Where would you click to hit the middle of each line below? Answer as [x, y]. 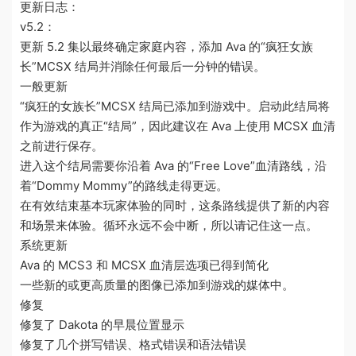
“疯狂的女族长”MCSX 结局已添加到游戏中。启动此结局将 [175, 106]
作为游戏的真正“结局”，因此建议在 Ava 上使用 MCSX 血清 [178, 126]
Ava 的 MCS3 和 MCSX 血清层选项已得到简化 [144, 265]
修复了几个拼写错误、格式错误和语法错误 [133, 344]
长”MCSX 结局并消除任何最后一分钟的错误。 [143, 66]
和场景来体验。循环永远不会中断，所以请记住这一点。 [169, 225]
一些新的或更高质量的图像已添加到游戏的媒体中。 [157, 284]
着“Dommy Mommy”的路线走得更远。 [124, 185]
